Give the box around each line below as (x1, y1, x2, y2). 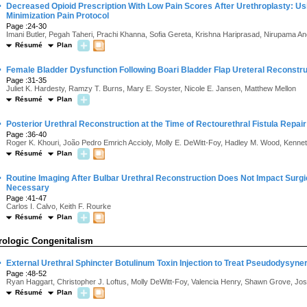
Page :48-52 (6, 269, 47, 278)
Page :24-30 (6, 22, 47, 30)
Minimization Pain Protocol (6, 11, 109, 21)
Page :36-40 (6, 130, 47, 138)
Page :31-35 (6, 76, 47, 84)
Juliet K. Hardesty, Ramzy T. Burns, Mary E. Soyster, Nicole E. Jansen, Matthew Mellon (6, 84, 296, 93)
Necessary (6, 183, 49, 193)
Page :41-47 (6, 194, 47, 202)
